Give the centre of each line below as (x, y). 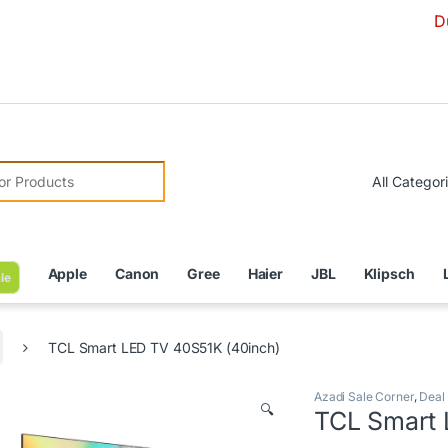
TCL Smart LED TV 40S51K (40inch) (164, 347)
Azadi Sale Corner (364, 396)
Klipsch (389, 274)
